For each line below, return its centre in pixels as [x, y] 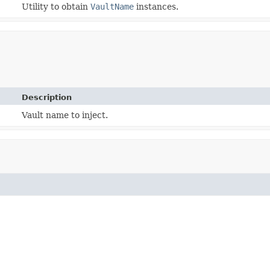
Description [47, 97]
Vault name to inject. [65, 115]
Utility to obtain [56, 6]
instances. [156, 6]
